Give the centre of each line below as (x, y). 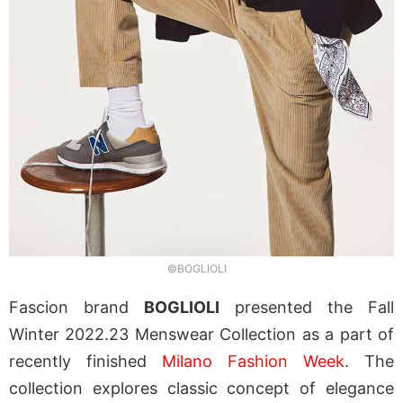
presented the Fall (307, 308)
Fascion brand (76, 308)
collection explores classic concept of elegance (201, 389)
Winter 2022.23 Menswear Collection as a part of (201, 335)
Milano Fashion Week (253, 362)
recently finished (85, 362)
